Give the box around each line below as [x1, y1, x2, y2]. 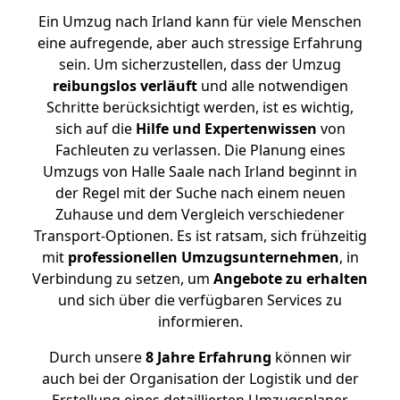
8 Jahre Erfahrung [145, 347, 271, 367]
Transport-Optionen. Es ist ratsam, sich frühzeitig [33, 226, 367, 246]
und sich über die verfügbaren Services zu [58, 290, 342, 310]
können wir [271, 347, 352, 367]
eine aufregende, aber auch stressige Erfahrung [37, 33, 362, 53]
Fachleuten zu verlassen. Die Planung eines [54, 140, 346, 160]
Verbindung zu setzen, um [32, 269, 213, 288]
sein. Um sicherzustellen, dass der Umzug [59, 54, 341, 74]
